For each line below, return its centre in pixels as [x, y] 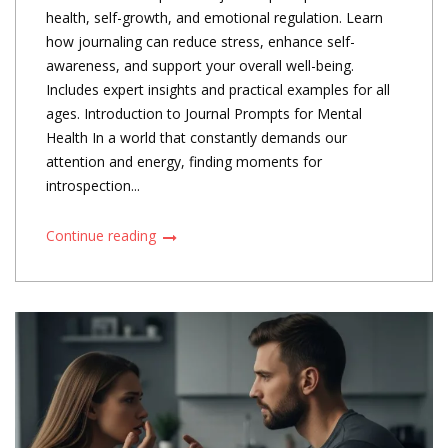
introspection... [93, 186]
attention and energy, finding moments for [184, 162]
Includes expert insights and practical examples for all [218, 90]
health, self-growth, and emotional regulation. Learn [214, 18]
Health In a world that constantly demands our [196, 138]
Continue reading [103, 236]
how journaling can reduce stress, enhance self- [200, 42]
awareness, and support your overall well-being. [200, 66]
